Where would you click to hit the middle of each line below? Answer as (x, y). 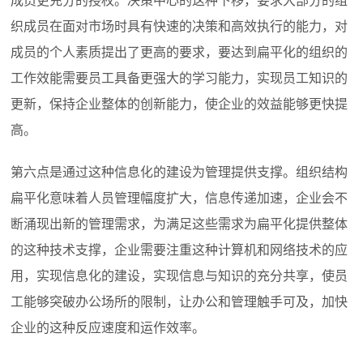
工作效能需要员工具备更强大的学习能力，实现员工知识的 (179, 79)
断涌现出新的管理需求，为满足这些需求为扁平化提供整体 (179, 224)
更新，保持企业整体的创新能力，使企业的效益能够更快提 (179, 105)
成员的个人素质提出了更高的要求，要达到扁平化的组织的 (179, 53)
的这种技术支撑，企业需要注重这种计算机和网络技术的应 (179, 250)
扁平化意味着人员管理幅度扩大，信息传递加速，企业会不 (179, 199)
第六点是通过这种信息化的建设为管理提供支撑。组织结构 (179, 173)
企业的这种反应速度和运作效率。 (108, 328)
